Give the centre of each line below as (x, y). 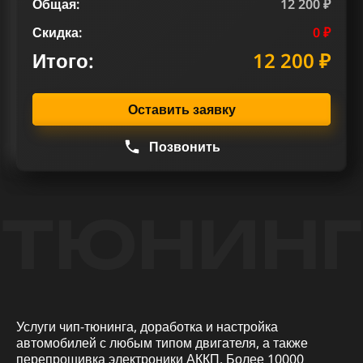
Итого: (63, 60)
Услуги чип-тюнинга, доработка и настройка (147, 327)
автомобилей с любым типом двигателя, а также (162, 343)
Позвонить (184, 147)
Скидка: (57, 32)
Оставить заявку (181, 109)
